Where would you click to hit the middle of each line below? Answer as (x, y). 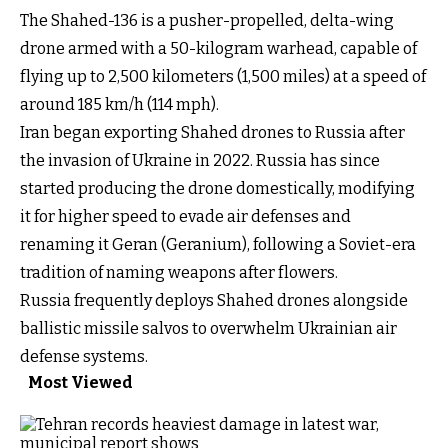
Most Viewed (80, 382)
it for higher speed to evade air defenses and (185, 216)
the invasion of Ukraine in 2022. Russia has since (200, 160)
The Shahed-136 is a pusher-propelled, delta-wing (207, 20)
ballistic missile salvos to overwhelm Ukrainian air (208, 328)
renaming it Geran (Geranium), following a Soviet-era (218, 244)
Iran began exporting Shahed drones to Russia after (212, 132)
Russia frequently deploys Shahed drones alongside (214, 300)
